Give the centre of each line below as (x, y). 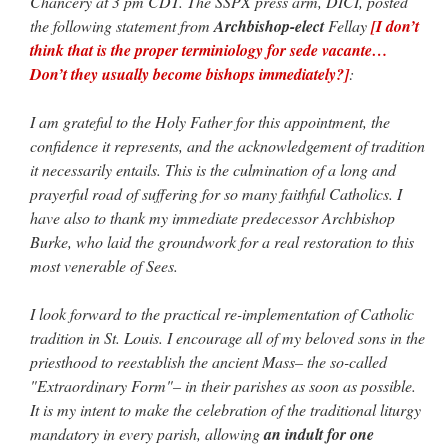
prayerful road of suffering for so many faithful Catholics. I (216, 194)
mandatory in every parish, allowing (147, 434)
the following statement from (122, 26)
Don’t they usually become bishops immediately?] (189, 74)
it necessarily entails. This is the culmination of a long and (213, 170)
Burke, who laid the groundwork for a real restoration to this (222, 242)
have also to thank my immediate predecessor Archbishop (212, 218)
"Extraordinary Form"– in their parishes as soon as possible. (223, 386)
